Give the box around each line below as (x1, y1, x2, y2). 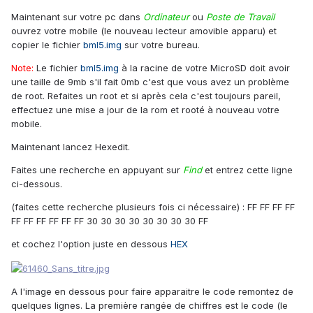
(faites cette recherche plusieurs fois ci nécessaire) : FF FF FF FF (11, 201, 295, 213)
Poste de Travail (206, 11, 275, 23)
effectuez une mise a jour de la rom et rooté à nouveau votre (11, 104, 279, 116)
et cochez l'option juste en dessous (11, 238, 170, 250)
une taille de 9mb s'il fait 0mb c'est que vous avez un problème (11, 76, 289, 88)
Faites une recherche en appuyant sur (11, 164, 183, 176)
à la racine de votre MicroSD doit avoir (119, 62, 290, 74)
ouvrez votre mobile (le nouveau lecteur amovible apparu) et (11, 25, 277, 37)
